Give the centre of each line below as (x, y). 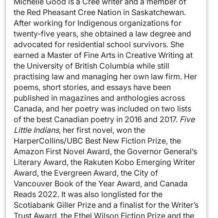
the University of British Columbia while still (91, 66)
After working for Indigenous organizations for (98, 23)
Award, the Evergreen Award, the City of (86, 173)
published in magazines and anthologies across (99, 98)
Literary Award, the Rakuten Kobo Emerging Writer (104, 162)
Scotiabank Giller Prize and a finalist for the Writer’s (106, 205)
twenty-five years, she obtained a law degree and (102, 34)
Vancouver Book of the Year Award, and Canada (101, 184)
